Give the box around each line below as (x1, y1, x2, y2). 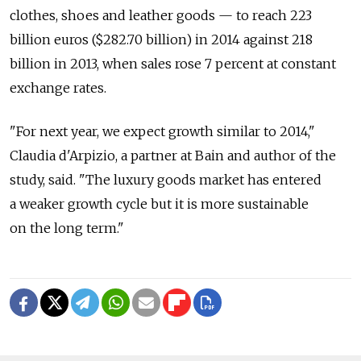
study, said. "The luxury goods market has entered (10, 171, 322, 188)
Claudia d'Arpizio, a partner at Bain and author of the (10, 147, 336, 164)
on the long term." (10, 219, 124, 236)
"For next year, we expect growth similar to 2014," (10, 122, 315, 139)
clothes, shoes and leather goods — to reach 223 (10, 6, 312, 23)
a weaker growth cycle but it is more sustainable (10, 195, 309, 212)
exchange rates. (10, 79, 106, 96)
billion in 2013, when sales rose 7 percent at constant (10, 55, 336, 72)
